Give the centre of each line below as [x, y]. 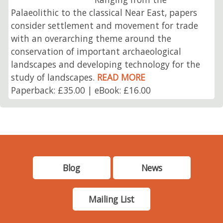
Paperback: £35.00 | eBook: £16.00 [81, 90]
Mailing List [111, 199]
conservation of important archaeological [96, 51]
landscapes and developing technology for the [106, 64]
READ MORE [121, 77]
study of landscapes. [54, 77]
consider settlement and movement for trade [105, 25]
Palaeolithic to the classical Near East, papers [104, 12]
